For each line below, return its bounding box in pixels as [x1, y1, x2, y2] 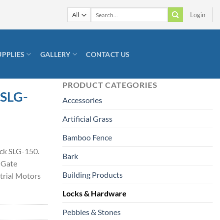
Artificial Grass [62, 114, 112, 123]
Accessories [62, 95, 102, 105]
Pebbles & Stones [62, 207, 121, 217]
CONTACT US [86, 50, 130, 58]
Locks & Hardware [62, 189, 127, 198]
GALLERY [40, 50, 71, 58]
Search [90, 8, 107, 15]
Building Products [62, 170, 123, 179]
